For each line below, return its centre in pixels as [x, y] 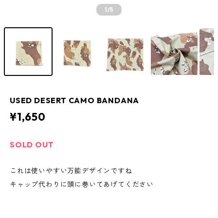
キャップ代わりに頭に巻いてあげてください [82, 184]
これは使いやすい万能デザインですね [71, 171]
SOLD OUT [32, 145]
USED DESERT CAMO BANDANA [75, 100]
